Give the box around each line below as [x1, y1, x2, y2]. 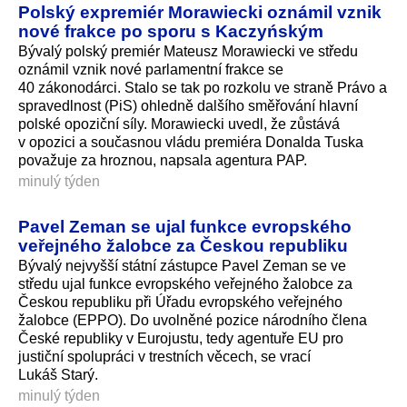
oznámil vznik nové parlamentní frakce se [18, 62, 283, 78]
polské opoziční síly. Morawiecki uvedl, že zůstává [18, 116, 340, 133]
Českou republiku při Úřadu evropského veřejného [18, 294, 342, 311]
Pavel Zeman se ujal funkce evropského [18, 216, 352, 237]
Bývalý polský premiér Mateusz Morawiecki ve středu [18, 44, 358, 60]
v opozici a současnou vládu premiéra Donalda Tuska [18, 134, 363, 151]
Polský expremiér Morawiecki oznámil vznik [18, 2, 382, 23]
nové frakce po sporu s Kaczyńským [18, 21, 323, 42]
